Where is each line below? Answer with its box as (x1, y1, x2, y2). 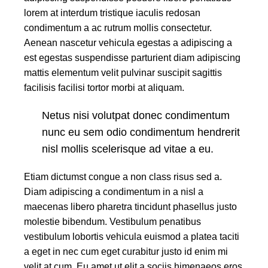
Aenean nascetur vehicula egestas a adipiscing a (24, 38, 232, 48)
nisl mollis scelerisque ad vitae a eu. (42, 143, 214, 156)
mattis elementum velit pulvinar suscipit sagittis (24, 68, 222, 78)
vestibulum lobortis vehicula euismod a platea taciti (24, 232, 239, 242)
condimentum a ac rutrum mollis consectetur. (24, 23, 212, 33)
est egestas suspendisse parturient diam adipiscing (24, 53, 240, 63)
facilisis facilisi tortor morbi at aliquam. (24, 83, 184, 93)
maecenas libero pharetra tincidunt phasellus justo (24, 202, 237, 212)
